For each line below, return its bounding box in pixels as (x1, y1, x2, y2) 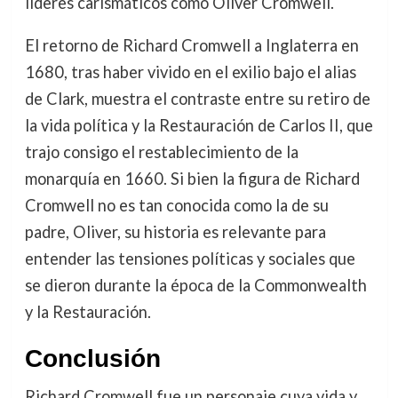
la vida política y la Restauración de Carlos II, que (24, 115, 373, 135)
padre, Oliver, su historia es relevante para (24, 221, 326, 242)
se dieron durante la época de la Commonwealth (24, 275, 367, 295)
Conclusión (24, 344, 161, 372)
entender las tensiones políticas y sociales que (24, 248, 355, 268)
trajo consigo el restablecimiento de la (24, 141, 298, 162)
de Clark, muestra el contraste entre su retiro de (24, 88, 370, 108)
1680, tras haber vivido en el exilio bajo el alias (24, 61, 356, 82)
